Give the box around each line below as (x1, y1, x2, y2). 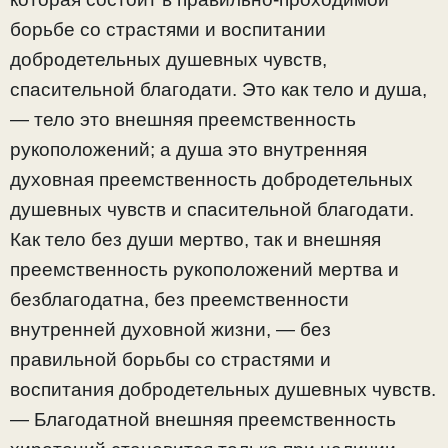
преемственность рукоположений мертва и (10, 258, 399, 280)
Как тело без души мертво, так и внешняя (10, 228, 381, 250)
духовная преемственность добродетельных (10, 168, 413, 190)
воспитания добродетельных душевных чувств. (10, 378, 436, 400)
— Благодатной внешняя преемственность (10, 408, 396, 430)
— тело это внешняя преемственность (10, 108, 356, 130)
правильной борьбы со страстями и (10, 348, 331, 370)
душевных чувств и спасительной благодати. (10, 198, 414, 220)
